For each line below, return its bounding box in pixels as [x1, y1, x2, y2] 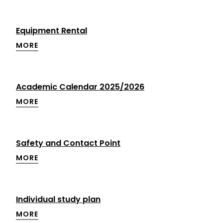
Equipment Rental [16, 25, 87, 36]
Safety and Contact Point [16, 137, 120, 149]
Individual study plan [16, 194, 101, 205]
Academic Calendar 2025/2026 [16, 81, 144, 93]
